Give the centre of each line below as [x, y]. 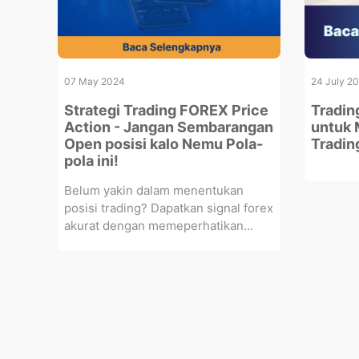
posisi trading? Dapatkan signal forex [169, 208]
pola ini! [91, 160]
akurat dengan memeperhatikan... [159, 225]
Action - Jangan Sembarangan [169, 127]
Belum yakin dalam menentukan [154, 190]
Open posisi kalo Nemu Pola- [163, 143]
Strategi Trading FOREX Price [166, 110]
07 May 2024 [95, 81]
